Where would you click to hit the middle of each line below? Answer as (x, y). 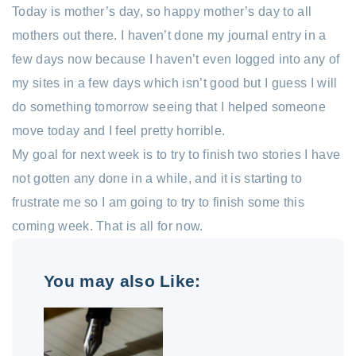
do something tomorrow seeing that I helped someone (169, 106)
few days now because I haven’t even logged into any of (176, 59)
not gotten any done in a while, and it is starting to (157, 178)
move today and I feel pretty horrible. (119, 130)
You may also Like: (122, 281)
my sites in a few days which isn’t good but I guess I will (175, 83)
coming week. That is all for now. (108, 226)
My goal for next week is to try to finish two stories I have (176, 154)
